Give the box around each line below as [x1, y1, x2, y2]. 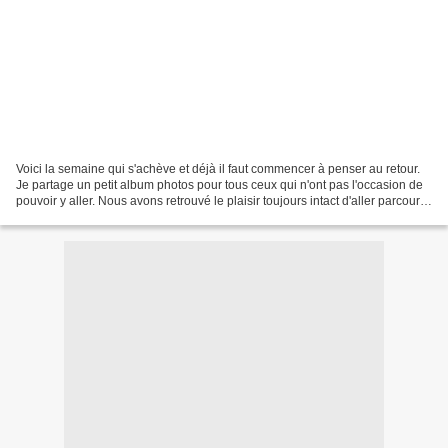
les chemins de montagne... [16, 209, 165, 224]
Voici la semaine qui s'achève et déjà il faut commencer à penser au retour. [16, 161, 420, 176]
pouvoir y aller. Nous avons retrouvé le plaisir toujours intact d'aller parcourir [16, 193, 427, 208]
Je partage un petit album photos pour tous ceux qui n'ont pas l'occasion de [16, 177, 423, 192]
